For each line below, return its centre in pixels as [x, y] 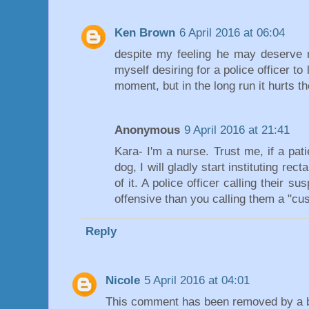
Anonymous [147, 130]
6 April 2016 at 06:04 [232, 33]
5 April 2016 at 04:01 [197, 281]
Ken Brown [145, 33]
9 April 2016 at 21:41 [237, 130]
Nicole [123, 281]
